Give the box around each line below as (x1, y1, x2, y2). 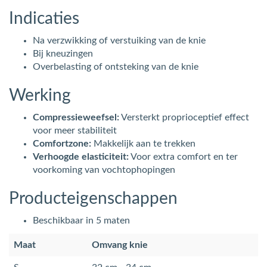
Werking (9, 86, 71, 104)
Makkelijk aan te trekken (91, 138, 195, 148)
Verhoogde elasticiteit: (33, 151, 129, 162)
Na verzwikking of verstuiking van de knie (33, 35, 206, 45)
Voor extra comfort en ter (129, 151, 238, 162)
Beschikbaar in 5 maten (33, 215, 130, 225)
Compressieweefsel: (33, 112, 119, 122)
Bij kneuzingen (33, 48, 93, 58)
